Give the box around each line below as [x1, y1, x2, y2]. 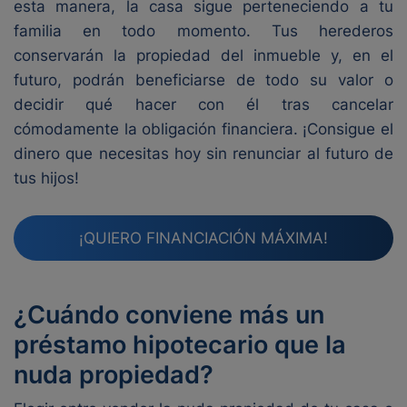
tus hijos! [14, 169, 79, 187]
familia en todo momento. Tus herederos [14, 22, 393, 40]
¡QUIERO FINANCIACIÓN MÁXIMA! [79, 228, 328, 247]
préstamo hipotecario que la [14, 330, 346, 360]
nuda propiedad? [14, 360, 213, 390]
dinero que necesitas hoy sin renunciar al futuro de [14, 144, 393, 163]
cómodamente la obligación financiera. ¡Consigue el [14, 120, 393, 138]
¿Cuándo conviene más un [14, 300, 324, 330]
